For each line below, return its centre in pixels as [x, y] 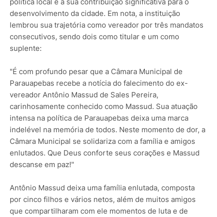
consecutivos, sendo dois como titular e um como [94, 37]
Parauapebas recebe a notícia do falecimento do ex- [99, 83]
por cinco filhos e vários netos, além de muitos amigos [103, 200]
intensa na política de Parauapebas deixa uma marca [99, 118]
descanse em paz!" [42, 165]
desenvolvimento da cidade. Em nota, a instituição [95, 14]
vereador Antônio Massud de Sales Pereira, [84, 95]
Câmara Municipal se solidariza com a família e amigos [102, 141]
